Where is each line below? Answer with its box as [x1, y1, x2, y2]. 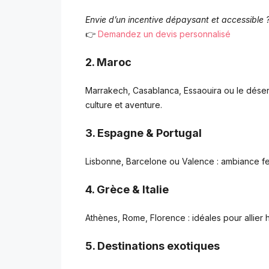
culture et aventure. [85, 99, 162, 110]
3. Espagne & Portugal [85, 126, 202, 139]
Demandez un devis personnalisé [98, 28, 231, 39]
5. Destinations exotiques [85, 239, 220, 252]
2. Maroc [85, 55, 131, 68]
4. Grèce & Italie [85, 183, 169, 196]
